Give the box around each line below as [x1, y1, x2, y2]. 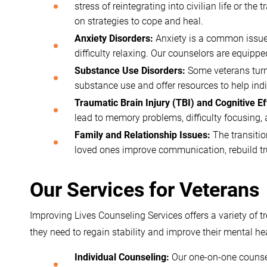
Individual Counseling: [74, 252, 169, 263]
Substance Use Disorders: [74, 65, 185, 76]
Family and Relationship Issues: [74, 129, 210, 141]
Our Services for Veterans [30, 178, 259, 201]
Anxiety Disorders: [74, 33, 153, 44]
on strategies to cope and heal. [74, 15, 203, 27]
